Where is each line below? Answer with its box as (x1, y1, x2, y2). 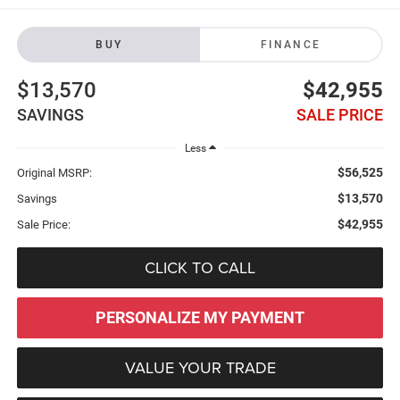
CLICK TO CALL (145, 255, 255, 279)
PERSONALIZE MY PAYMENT (96, 307, 304, 327)
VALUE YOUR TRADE (124, 355, 276, 379)
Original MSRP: (16, 165, 92, 179)
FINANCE (260, 37, 321, 51)
